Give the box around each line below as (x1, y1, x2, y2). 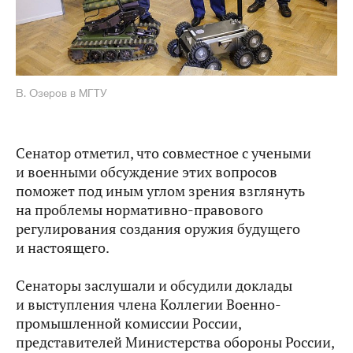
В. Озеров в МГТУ (16, 85, 107, 100)
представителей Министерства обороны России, (16, 333, 334, 351)
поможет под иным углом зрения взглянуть (16, 181, 305, 200)
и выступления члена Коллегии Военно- (16, 295, 281, 314)
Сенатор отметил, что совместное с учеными (16, 143, 311, 162)
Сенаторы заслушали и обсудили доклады (16, 276, 292, 295)
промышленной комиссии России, (16, 314, 241, 333)
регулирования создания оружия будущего (16, 219, 300, 238)
